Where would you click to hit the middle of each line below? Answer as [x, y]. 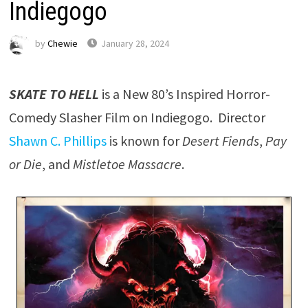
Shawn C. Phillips [57, 141]
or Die [25, 164]
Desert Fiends [220, 141]
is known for [144, 141]
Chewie [62, 44]
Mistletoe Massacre [127, 164]
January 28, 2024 [135, 44]
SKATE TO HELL [54, 94]
